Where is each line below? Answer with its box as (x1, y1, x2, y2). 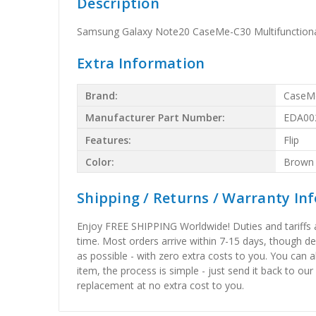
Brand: (85, 88, 119, 102)
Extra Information (77, 54, 205, 73)
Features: (85, 133, 132, 147)
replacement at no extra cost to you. (77, 279, 245, 293)
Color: (85, 154, 115, 169)
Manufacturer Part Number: (85, 110, 226, 124)
